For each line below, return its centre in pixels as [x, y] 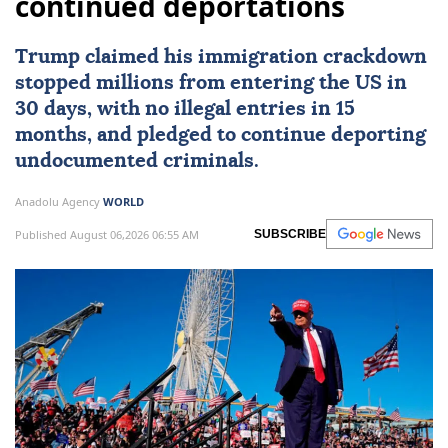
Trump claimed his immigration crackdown [221, 57]
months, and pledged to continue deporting [220, 135]
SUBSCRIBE [290, 234]
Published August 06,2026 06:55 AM [107, 234]
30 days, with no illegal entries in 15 [185, 109]
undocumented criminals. [137, 161]
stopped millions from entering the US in [211, 83]
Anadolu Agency [59, 202]
